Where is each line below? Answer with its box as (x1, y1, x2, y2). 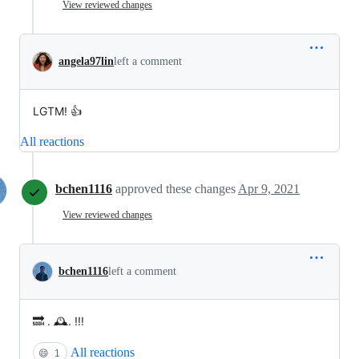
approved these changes (115, 182, 238, 196)
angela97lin (58, 55, 114, 68)
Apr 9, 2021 (238, 182, 300, 196)
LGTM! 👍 (33, 104, 82, 119)
